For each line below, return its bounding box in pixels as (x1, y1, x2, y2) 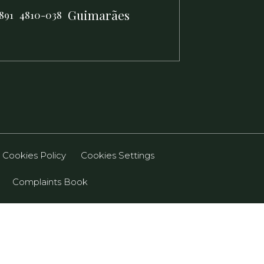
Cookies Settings (81, 150, 155, 161)
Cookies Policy (2, 150, 67, 161)
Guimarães (68, 6, 130, 23)
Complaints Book (12, 176, 88, 187)
